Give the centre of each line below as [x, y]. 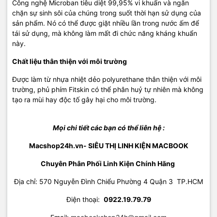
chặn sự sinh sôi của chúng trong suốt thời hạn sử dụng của [107, 13]
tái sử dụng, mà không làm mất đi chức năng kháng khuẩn [105, 33]
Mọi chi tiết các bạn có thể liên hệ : [108, 127]
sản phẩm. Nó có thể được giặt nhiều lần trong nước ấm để [106, 23]
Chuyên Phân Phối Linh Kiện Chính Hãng [108, 163]
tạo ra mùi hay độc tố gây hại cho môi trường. [84, 99]
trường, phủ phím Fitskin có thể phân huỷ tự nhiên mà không [108, 89]
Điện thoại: [85, 199]
